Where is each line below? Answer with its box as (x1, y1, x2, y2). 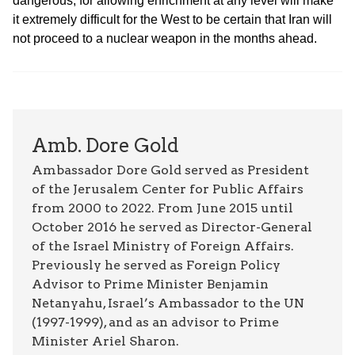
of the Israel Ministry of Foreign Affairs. (32, 239, 294, 254)
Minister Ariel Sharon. (32, 334, 179, 349)
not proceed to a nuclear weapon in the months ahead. (13, 32, 317, 46)
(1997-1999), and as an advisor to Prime (32, 315, 279, 330)
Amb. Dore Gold (32, 134, 179, 158)
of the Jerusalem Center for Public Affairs (32, 181, 303, 197)
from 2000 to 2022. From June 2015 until (32, 200, 293, 216)
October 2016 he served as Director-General (32, 219, 312, 235)
